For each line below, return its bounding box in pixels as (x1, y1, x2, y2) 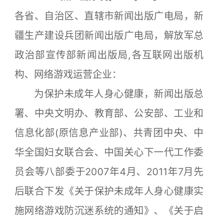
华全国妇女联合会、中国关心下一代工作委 (15, 146, 203, 158)
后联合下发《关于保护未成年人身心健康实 (15, 185, 203, 197)
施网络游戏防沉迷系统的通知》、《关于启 (15, 205, 203, 217)
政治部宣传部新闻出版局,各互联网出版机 (15, 49, 203, 61)
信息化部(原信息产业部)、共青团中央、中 (15, 127, 203, 139)
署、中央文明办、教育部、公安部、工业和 (15, 108, 203, 119)
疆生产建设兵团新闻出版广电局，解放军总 (15, 30, 203, 41)
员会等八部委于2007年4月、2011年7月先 (15, 166, 203, 178)
